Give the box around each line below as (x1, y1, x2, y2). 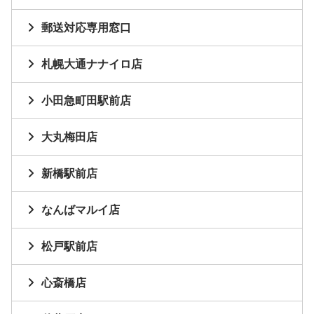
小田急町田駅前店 (41, 95, 131, 107)
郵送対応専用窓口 (41, 22, 131, 34)
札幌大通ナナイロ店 (41, 58, 142, 71)
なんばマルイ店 (41, 204, 120, 217)
